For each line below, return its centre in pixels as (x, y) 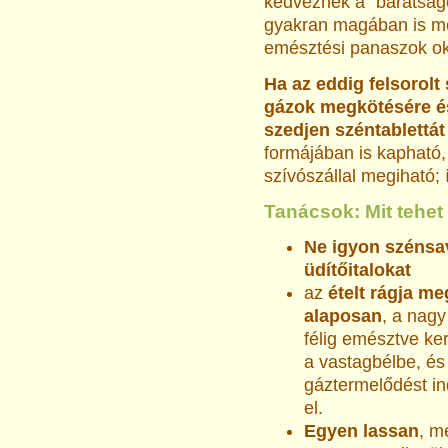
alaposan (343, 316)
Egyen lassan (361, 431)
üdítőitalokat (357, 270)
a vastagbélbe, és (374, 362)
